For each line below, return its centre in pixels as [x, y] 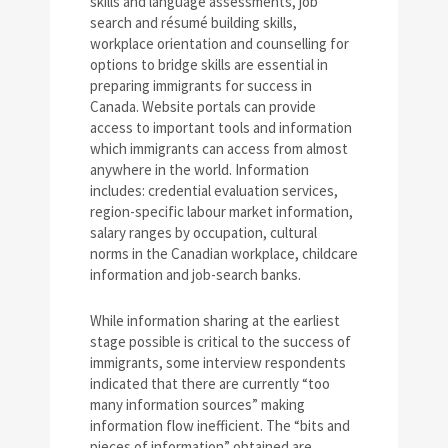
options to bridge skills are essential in [209, 64]
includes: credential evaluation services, [214, 190]
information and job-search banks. [195, 274]
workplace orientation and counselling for [219, 43]
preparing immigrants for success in [201, 85]
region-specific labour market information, [221, 211]
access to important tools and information [221, 127]
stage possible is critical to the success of [220, 341]
